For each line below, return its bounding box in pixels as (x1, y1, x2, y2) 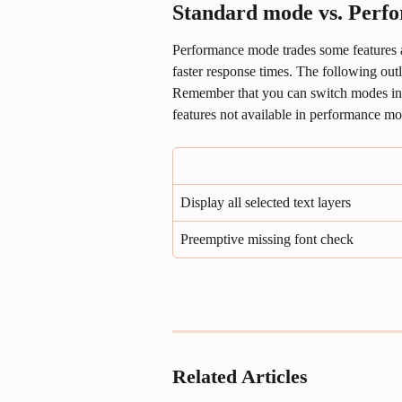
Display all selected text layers (180, 194, 351, 210)
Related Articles (172, 365, 308, 389)
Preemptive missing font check (180, 231, 354, 247)
